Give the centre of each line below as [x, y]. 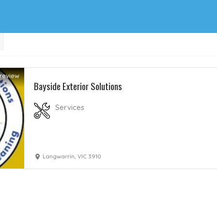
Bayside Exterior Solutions [78, 86]
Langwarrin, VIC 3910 [72, 156]
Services [70, 107]
